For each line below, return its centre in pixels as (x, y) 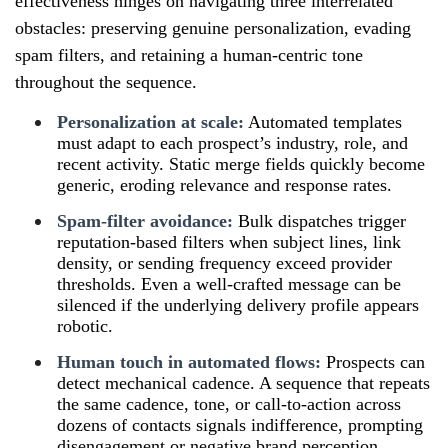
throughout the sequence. (106, 81)
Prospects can (373, 361)
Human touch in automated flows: (189, 361)
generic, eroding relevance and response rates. (224, 184)
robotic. (85, 325)
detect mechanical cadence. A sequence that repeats (243, 382)
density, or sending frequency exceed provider (224, 262)
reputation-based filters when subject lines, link (229, 241)
